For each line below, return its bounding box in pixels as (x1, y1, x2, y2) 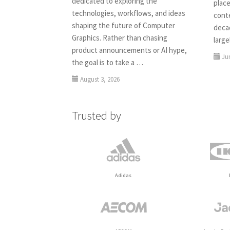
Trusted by (72, 108, 122, 123)
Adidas (115, 171, 132, 179)
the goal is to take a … (72, 57, 144, 68)
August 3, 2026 (80, 75, 120, 84)
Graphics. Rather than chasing (72, 33, 168, 43)
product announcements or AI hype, (72, 45, 187, 55)
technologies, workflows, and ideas (72, 8, 186, 18)
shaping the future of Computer (72, 21, 176, 31)
